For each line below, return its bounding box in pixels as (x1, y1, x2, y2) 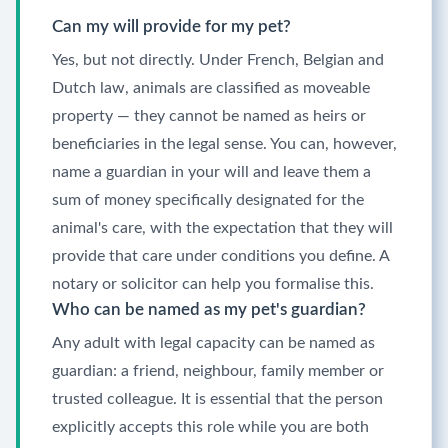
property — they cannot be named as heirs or (52, 108, 366, 124)
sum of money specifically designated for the (52, 192, 364, 208)
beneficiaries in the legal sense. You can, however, (52, 136, 397, 152)
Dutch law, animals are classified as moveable (52, 80, 370, 96)
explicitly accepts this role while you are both (52, 419, 369, 435)
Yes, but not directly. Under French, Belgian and (52, 52, 384, 68)
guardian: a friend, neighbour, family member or (52, 363, 384, 379)
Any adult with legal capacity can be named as (52, 335, 375, 351)
